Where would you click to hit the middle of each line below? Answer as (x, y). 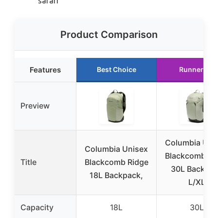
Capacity (37, 208)
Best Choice (116, 70)
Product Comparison (109, 35)
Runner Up (197, 70)
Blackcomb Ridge (116, 162)
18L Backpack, (116, 175)
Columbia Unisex (116, 149)
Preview (35, 106)
